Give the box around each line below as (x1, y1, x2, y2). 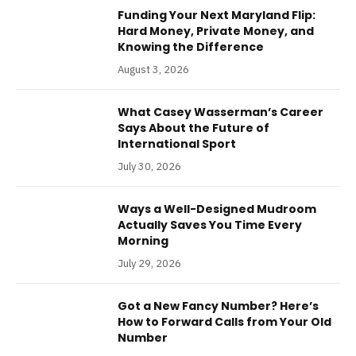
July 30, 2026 (118, 159, 181, 173)
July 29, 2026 (118, 256, 181, 270)
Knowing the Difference (118, 38, 264, 55)
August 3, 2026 (118, 62, 189, 76)
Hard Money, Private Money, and (118, 22, 314, 39)
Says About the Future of (118, 119, 269, 136)
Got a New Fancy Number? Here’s (118, 297, 319, 314)
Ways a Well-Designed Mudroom (118, 200, 316, 217)
